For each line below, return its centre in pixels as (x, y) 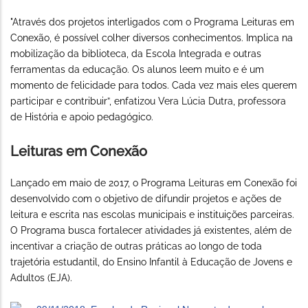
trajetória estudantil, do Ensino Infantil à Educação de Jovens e (151, 262)
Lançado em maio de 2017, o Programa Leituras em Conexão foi (154, 183)
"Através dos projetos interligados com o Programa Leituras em (152, 22)
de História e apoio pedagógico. (82, 117)
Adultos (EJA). (41, 278)
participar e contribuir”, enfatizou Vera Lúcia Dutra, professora (148, 101)
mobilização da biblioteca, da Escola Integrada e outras (136, 54)
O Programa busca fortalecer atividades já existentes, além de (151, 231)
